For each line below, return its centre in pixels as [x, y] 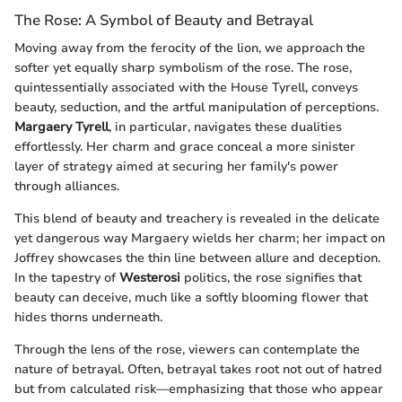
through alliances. [67, 187]
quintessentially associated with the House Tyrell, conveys [186, 88]
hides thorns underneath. [88, 318]
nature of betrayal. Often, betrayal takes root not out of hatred [198, 370]
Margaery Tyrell [61, 127]
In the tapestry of [67, 278]
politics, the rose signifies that [271, 278]
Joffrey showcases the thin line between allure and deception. [197, 258]
